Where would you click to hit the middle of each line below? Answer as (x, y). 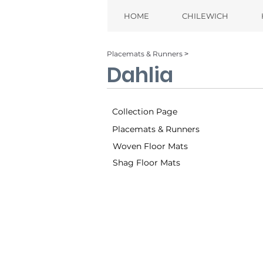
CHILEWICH (205, 16)
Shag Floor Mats (146, 163)
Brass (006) (130, 203)
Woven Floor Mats (150, 146)
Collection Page (145, 112)
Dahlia (140, 75)
